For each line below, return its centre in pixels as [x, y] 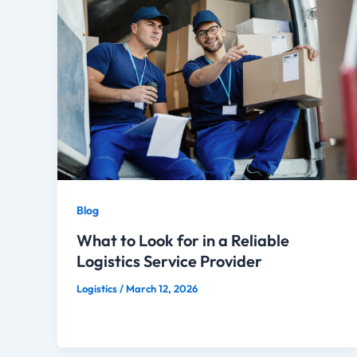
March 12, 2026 [162, 288]
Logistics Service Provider [169, 261]
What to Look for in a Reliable [183, 240]
